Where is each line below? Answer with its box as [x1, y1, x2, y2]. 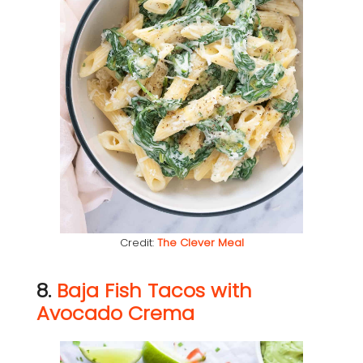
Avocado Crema [36, 300, 194, 327]
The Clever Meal [156, 235, 244, 251]
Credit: [119, 235, 157, 251]
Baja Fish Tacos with [57, 277, 252, 305]
